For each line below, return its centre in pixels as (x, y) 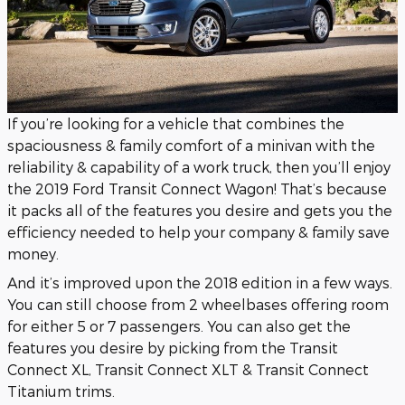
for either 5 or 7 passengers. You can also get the (179, 325)
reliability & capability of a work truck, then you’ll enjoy (199, 166)
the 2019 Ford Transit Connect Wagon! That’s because (197, 188)
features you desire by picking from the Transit (173, 347)
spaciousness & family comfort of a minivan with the (191, 145)
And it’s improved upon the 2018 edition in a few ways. (200, 282)
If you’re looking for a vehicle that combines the (176, 123)
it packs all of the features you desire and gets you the (200, 210)
